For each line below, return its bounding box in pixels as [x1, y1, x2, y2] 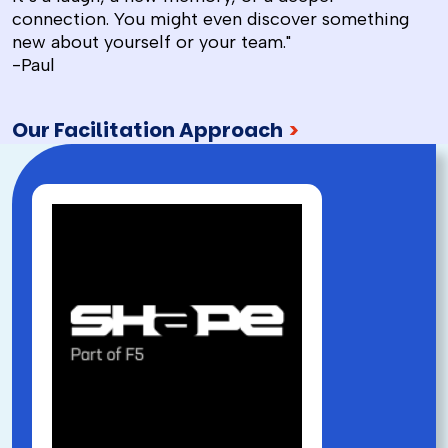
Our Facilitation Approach [12, 116, 287, 145]
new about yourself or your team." [12, 31, 291, 54]
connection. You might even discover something [12, 8, 409, 31]
